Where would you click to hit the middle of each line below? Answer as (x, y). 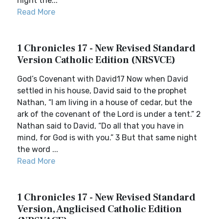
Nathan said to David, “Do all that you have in (100, 126)
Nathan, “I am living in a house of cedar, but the (105, 102)
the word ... (38, 149)
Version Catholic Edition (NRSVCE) (96, 60)
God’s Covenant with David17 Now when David (103, 79)
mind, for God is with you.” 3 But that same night (107, 138)
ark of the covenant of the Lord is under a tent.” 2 (109, 114)
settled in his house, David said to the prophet (102, 91)
